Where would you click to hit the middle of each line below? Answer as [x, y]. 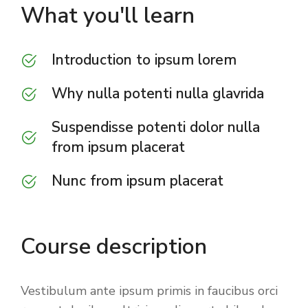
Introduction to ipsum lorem [144, 60]
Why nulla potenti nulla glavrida [158, 94]
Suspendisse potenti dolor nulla [156, 128]
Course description [114, 247]
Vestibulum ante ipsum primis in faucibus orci [149, 291]
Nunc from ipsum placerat [137, 181]
